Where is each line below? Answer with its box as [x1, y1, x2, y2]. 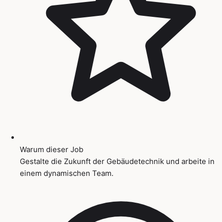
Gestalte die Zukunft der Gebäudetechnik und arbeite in [20, 156, 215, 166]
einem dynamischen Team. [20, 168, 113, 178]
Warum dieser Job [20, 144, 83, 154]
